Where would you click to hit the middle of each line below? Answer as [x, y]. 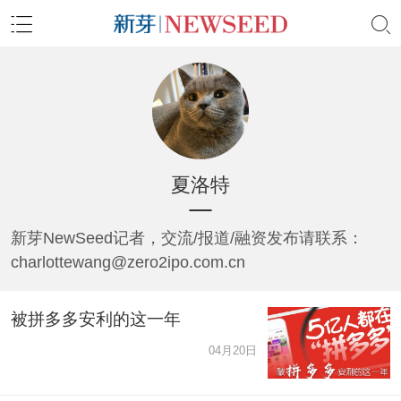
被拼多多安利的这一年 [95, 319]
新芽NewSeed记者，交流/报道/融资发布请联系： [187, 238]
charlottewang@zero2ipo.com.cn [128, 262]
